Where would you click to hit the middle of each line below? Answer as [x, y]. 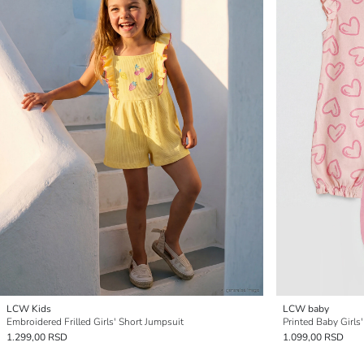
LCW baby [306, 309]
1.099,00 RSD [313, 337]
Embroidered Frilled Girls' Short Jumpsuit [95, 322]
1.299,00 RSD [37, 337]
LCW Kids [29, 309]
